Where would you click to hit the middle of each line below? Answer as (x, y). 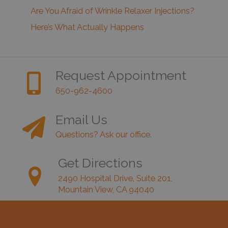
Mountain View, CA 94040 (106, 189)
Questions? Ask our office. (104, 134)
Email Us (81, 119)
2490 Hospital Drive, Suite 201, (115, 178)
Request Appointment (121, 75)
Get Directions (100, 163)
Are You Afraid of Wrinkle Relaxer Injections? (112, 11)
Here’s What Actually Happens (87, 27)
